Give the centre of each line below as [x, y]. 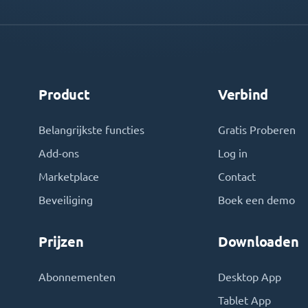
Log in [232, 153]
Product [64, 95]
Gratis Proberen [256, 130]
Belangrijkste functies [92, 130]
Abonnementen [77, 277]
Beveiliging [66, 200]
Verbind [243, 95]
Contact [236, 177]
